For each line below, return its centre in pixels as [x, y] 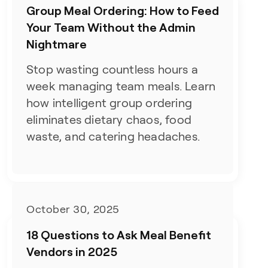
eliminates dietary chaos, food [109, 120]
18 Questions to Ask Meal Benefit [119, 234]
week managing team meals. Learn [121, 86]
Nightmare [57, 44]
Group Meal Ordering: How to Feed [123, 10]
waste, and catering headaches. [113, 136]
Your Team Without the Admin [111, 27]
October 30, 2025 [73, 209]
